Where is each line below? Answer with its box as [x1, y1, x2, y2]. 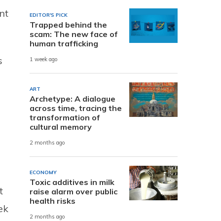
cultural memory [30, 121, 92, 132]
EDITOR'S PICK [30, 11, 68, 18]
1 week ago [30, 56, 58, 63]
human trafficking [30, 38, 98, 48]
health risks [30, 195, 75, 206]
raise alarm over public [30, 186, 117, 196]
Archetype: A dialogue [30, 93, 115, 104]
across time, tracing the [30, 103, 122, 113]
